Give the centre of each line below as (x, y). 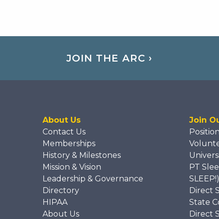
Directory (61, 191)
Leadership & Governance (93, 179)
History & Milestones (82, 155)
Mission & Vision (72, 167)
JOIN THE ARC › (109, 58)
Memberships (69, 144)
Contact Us (64, 132)
